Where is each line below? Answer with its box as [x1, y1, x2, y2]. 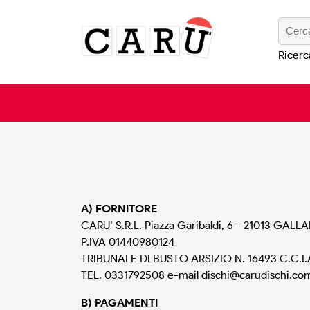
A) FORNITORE [81, 202, 157, 216]
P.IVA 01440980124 [81, 235, 174, 249]
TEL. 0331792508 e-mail [81, 268, 201, 282]
